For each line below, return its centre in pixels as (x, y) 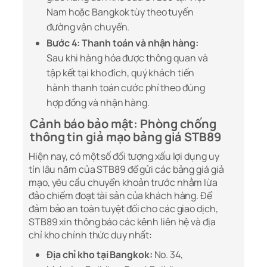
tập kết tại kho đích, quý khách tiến (121, 73)
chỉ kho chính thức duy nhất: (91, 235)
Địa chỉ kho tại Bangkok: (100, 255)
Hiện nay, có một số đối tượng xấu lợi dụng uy (124, 156)
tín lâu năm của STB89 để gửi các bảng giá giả (126, 170)
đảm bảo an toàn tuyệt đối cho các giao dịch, (123, 209)
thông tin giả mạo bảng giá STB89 (125, 137)
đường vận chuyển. (88, 27)
